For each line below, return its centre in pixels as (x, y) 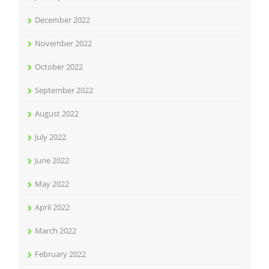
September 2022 (64, 90)
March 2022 (56, 231)
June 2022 (52, 160)
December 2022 (62, 20)
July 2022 (50, 137)
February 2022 (60, 254)
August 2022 (57, 113)
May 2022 (52, 184)
